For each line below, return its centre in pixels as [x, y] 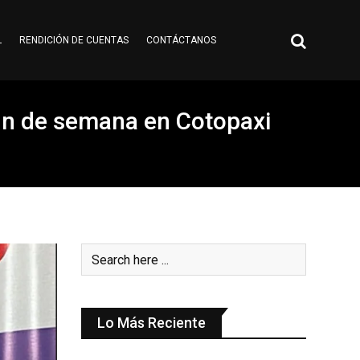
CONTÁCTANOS [181, 40]
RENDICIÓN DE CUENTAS [74, 40]
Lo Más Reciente [151, 323]
